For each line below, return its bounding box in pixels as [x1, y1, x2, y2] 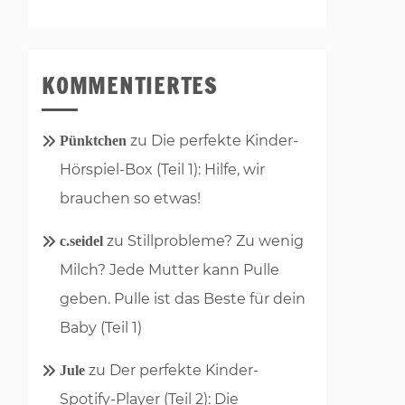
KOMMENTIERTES [42, 70, 218, 101]
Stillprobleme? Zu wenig [127, 231, 304, 250]
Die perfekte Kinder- [151, 131, 298, 149]
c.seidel [60, 232, 103, 249]
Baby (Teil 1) [60, 318, 142, 336]
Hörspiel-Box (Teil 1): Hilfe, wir [60, 160, 265, 178]
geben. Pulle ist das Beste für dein [60, 289, 306, 307]
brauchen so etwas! [60, 189, 201, 207]
